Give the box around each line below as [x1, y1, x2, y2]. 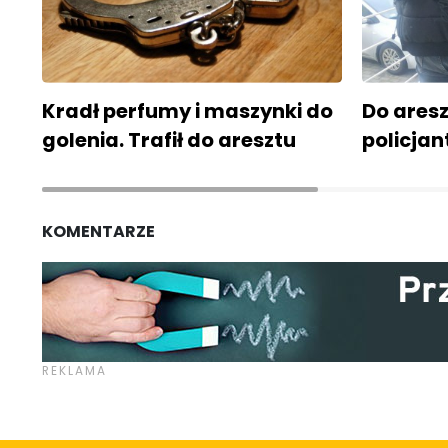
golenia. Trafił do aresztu [42, 126, 296, 155]
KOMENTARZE [42, 220, 155, 244]
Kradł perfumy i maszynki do [42, 97, 333, 126]
